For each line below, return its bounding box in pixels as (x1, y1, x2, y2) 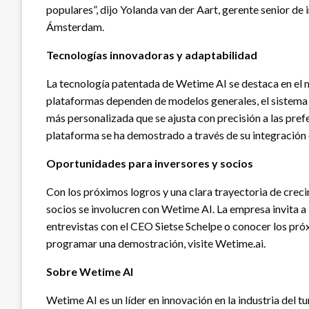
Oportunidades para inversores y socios (46, 156, 253, 170)
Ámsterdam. (46, 19, 104, 33)
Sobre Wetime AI (46, 264, 133, 278)
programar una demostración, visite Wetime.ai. (46, 236, 266, 250)
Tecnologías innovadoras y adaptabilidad (46, 48, 257, 61)
